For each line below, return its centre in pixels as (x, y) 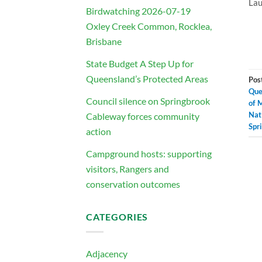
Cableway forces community (143, 116)
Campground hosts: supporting (149, 153)
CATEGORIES (117, 217)
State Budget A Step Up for (140, 63)
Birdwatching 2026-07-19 (138, 11)
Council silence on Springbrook (148, 101)
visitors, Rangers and (127, 168)
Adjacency (107, 253)
